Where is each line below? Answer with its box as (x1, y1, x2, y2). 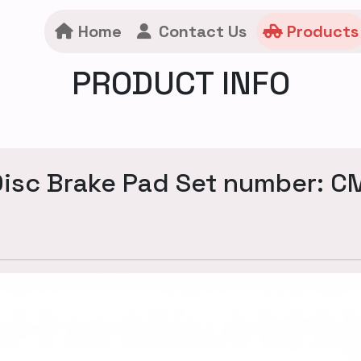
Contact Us (154, 21, 247, 42)
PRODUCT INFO (71, 63, 290, 104)
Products (282, 21, 359, 42)
